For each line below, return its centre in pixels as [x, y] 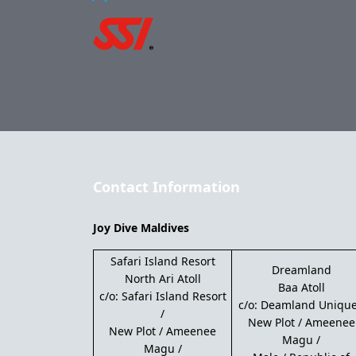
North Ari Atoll [163, 278]
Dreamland [301, 269]
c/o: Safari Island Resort [163, 296]
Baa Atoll [301, 287]
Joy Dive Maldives [141, 227]
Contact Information [166, 186]
